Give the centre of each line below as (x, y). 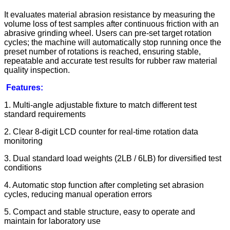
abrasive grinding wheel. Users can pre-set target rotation (108, 33)
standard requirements (45, 114)
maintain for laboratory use (52, 221)
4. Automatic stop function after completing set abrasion (104, 185)
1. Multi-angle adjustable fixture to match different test (100, 105)
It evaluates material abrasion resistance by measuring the (110, 15)
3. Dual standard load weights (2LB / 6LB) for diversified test (113, 159)
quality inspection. (37, 70)
